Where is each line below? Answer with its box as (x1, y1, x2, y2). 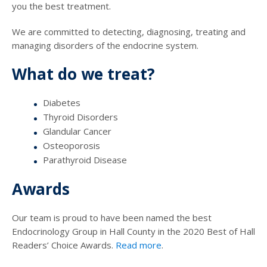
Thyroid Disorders (43, 111, 118, 123)
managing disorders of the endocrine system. (12, 39, 198, 52)
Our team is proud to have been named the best (12, 212, 212, 224)
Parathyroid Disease (43, 154, 127, 166)
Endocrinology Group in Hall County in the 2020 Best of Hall (12, 225, 255, 238)
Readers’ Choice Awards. (12, 239, 116, 252)
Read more (116, 239, 162, 252)
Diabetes (43, 97, 80, 109)
